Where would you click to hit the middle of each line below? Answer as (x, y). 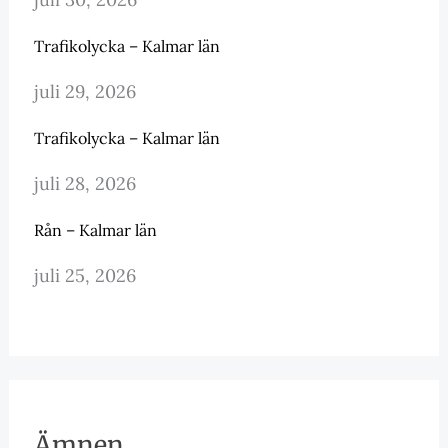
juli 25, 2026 (84, 275)
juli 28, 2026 (84, 183)
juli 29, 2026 (84, 91)
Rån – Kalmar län (95, 229)
